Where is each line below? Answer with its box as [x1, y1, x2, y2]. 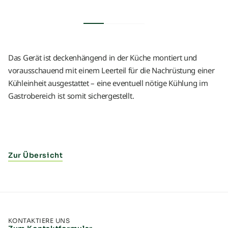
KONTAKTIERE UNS [8, 216, 70, 224]
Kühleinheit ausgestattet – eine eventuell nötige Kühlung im [8, 77, 208, 88]
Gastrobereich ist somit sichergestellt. [8, 90, 134, 101]
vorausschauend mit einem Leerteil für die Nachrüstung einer [8, 65, 215, 75]
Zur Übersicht [8, 150, 63, 160]
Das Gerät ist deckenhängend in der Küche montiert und [8, 52, 197, 63]
